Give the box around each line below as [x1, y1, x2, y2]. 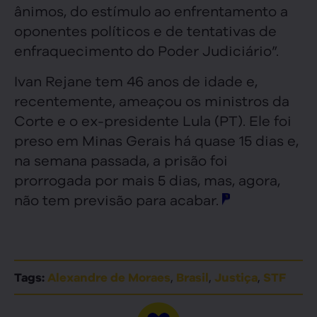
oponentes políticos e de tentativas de [14, 21, 277, 40]
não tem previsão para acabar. [14, 189, 222, 209]
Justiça [214, 270, 258, 284]
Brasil [176, 270, 209, 284]
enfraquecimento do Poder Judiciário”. [14, 40, 279, 60]
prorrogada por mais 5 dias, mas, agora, [14, 169, 280, 189]
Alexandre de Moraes [47, 270, 171, 284]
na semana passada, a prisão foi [14, 149, 228, 169]
